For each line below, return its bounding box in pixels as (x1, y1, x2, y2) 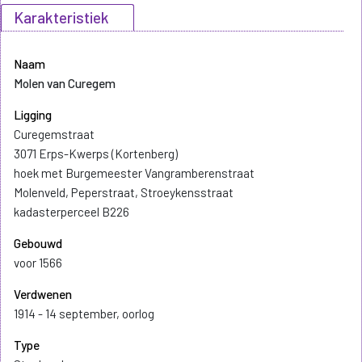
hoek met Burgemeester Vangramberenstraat (14, 166, 255, 181)
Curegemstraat (14, 127, 95, 142)
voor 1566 (14, 255, 62, 271)
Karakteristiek (14, 8, 109, 27)
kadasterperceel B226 (14, 204, 129, 220)
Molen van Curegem (14, 76, 116, 91)
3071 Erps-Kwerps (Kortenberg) (14, 146, 178, 162)
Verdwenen (14, 287, 72, 302)
